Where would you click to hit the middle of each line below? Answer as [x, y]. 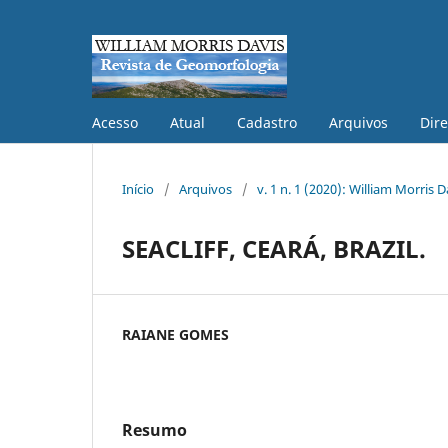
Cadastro [267, 122]
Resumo [154, 429]
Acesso [115, 122]
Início [138, 188]
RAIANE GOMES [175, 334]
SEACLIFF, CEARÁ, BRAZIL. [274, 248]
